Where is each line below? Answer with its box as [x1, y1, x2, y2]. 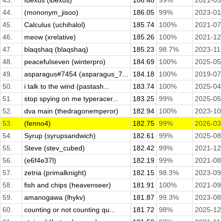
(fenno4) [24, 119, 51, 128]
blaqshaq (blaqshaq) [24, 45, 88, 54]
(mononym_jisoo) [24, 8, 78, 17]
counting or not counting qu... [24, 206, 115, 214]
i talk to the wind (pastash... [24, 82, 110, 91]
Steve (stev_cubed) [24, 144, 85, 152]
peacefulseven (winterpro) [24, 58, 106, 66]
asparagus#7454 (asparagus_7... [24, 70, 128, 78]
